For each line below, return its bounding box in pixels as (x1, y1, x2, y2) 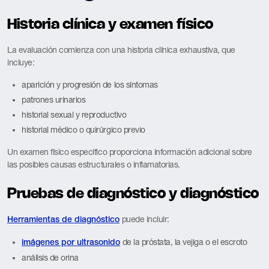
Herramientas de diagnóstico (7, 216, 119, 224)
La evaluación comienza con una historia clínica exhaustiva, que (7, 44, 235, 55)
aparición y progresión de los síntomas (22, 79, 158, 89)
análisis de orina (22, 252, 79, 262)
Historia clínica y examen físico (7, 17, 213, 32)
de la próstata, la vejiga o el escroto (120, 237, 247, 247)
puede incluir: (119, 214, 169, 224)
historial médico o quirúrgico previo (22, 124, 145, 134)
